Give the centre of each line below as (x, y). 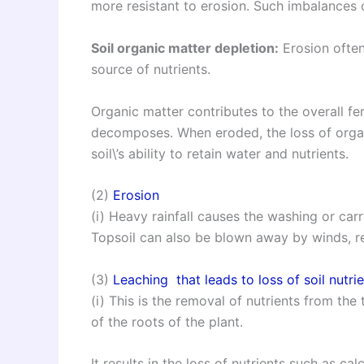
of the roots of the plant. (167, 321)
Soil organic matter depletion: (185, 48)
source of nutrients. (151, 69)
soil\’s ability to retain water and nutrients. (220, 153)
